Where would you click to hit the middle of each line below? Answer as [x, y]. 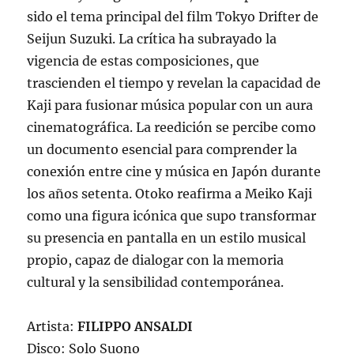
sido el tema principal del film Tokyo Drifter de [173, 17]
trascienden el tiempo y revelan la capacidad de [174, 83]
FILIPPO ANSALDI [136, 327]
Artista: [53, 327]
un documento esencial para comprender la [162, 150]
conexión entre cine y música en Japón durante [174, 172]
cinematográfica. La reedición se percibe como [172, 128]
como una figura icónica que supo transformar [172, 216]
